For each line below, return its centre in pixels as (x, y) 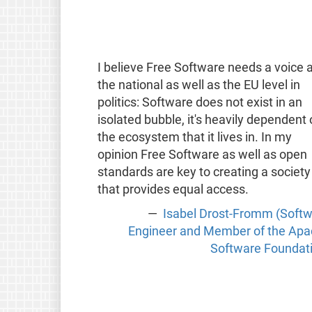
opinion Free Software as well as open (202, 155)
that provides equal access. (173, 190)
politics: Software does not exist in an (200, 103)
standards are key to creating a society (204, 172)
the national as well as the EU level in (198, 85)
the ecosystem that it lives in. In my (194, 138)
